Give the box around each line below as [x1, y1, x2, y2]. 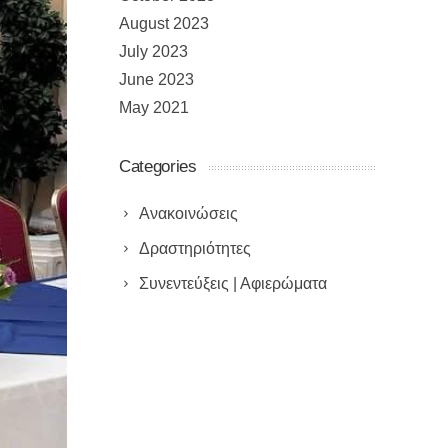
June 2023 [119, 71, 194, 88]
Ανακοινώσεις [139, 205, 238, 222]
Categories [119, 157, 197, 176]
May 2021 [119, 99, 189, 116]
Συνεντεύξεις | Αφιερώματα [139, 275, 327, 292]
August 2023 [119, 15, 209, 32]
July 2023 [119, 43, 188, 60]
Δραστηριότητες [139, 240, 251, 257]
